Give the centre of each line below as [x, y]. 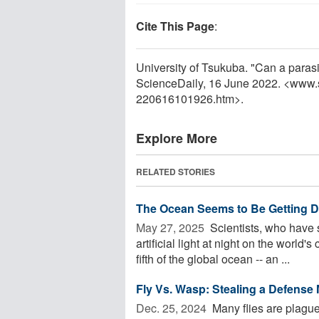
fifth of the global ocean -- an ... [213, 258]
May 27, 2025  [172, 227]
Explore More [177, 138]
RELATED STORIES [176, 171]
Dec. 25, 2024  [173, 308]
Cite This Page [175, 26]
